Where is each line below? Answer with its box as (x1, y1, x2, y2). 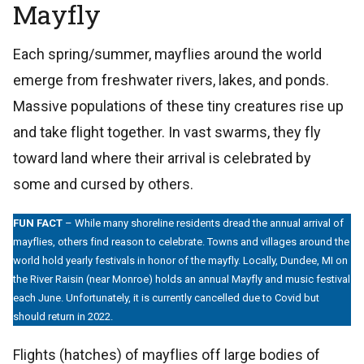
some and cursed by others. (13, 175, 193, 193)
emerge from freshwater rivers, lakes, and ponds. (13, 71, 329, 89)
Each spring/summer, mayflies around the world (13, 45, 322, 63)
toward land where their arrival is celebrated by (13, 149, 311, 167)
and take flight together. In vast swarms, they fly (13, 123, 321, 141)
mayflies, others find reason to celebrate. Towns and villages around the (13, 236, 349, 249)
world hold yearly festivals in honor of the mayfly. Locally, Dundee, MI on (13, 254, 348, 267)
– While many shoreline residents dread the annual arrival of (63, 217, 344, 230)
